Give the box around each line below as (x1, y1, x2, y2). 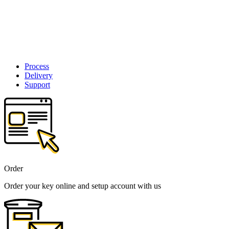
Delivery (25, 71, 53, 80)
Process (25, 62, 49, 71)
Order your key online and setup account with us (4, 181, 161, 191)
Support (25, 80, 50, 89)
